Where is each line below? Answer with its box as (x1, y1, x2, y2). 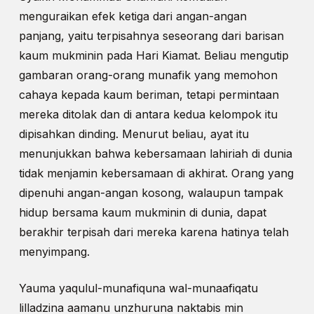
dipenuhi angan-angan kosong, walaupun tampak (18, 186, 283, 200)
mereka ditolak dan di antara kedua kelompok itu (18, 107, 278, 122)
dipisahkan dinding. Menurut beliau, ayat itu (18, 127, 249, 142)
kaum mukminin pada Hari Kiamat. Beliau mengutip (18, 48, 289, 63)
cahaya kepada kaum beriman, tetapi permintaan (18, 88, 279, 102)
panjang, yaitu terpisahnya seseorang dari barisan (18, 29, 284, 43)
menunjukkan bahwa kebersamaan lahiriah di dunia (18, 146, 292, 161)
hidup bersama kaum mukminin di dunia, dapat (18, 205, 266, 220)
